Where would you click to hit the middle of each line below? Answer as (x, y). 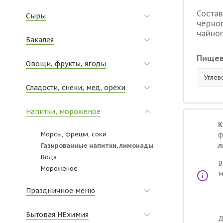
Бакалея (40, 40)
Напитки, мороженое (63, 111)
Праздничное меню (60, 191)
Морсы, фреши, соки (74, 134)
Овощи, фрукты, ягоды (66, 64)
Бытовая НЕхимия (57, 215)
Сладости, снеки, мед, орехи (76, 88)
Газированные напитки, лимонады (98, 145)
